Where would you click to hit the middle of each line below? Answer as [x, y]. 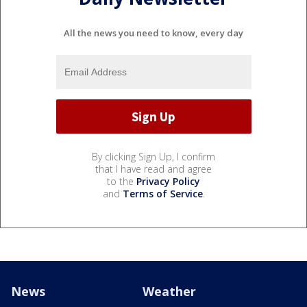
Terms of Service [162, 194]
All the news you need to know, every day [153, 33]
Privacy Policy [168, 182]
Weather [169, 292]
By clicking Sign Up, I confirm [153, 157]
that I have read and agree [153, 169]
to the [122, 182]
